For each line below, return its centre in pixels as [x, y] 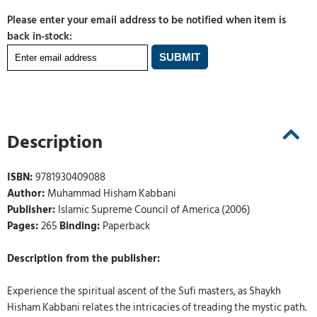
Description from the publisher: [83, 259]
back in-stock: [40, 36]
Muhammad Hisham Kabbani [112, 194]
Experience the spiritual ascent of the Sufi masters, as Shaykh [144, 292]
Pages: [24, 226]
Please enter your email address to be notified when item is [146, 20]
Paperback [126, 226]
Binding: [81, 226]
